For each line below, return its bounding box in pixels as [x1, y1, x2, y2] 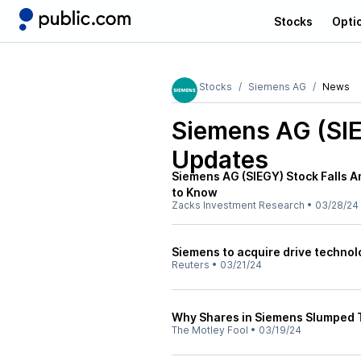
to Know [172, 185, 218, 199]
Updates [172, 145, 268, 174]
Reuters [172, 259, 210, 271]
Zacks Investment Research [172, 199, 305, 211]
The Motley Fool [172, 324, 248, 336]
